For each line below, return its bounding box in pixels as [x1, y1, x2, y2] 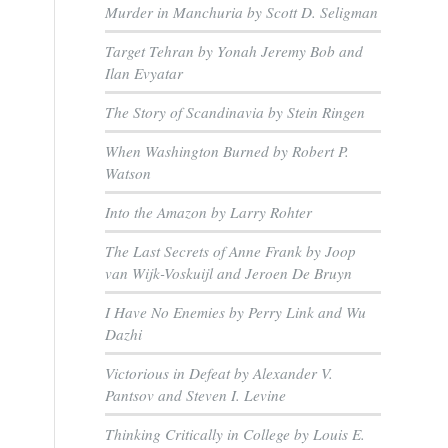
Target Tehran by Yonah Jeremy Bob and [105, 41, 364, 61]
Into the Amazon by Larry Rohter [105, 202, 313, 222]
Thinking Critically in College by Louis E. [105, 424, 366, 444]
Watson [105, 163, 152, 183]
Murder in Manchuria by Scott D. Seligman [105, 2, 379, 22]
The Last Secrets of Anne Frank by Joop [105, 241, 357, 261]
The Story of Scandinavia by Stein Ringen [105, 102, 366, 122]
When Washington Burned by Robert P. [105, 141, 350, 161]
